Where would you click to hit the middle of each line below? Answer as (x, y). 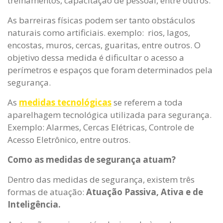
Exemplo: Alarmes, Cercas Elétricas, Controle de (101, 127)
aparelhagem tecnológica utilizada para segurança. (110, 115)
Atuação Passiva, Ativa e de (145, 192)
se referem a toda (147, 103)
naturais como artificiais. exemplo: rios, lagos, (99, 33)
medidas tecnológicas (65, 103)
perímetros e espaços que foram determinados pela (110, 70)
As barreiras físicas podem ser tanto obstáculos (101, 20)
